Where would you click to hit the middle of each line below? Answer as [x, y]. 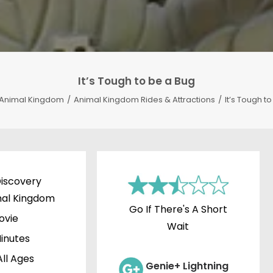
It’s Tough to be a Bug [136, 81]
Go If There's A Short [178, 209]
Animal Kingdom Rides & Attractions [144, 100]
